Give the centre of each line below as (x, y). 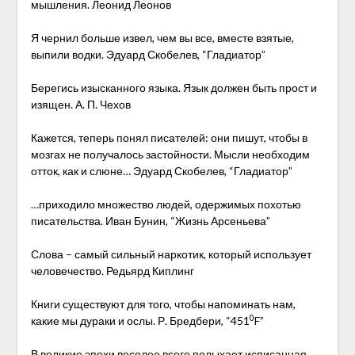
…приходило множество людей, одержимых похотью (166, 204)
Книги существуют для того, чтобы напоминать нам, (163, 304)
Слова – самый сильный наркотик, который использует (171, 254)
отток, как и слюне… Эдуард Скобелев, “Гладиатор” (161, 171)
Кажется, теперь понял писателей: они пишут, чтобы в (169, 137)
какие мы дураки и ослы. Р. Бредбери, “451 (140, 321)
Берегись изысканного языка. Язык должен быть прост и (174, 88)
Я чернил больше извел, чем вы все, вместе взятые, (162, 38)
